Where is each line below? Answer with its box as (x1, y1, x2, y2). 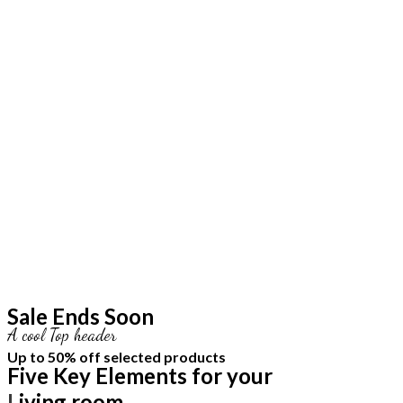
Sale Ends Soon (7, 302, 154, 329)
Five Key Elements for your (7, 362, 273, 389)
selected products (101, 348, 226, 366)
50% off (48, 348, 101, 366)
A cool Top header (7, 324, 116, 345)
